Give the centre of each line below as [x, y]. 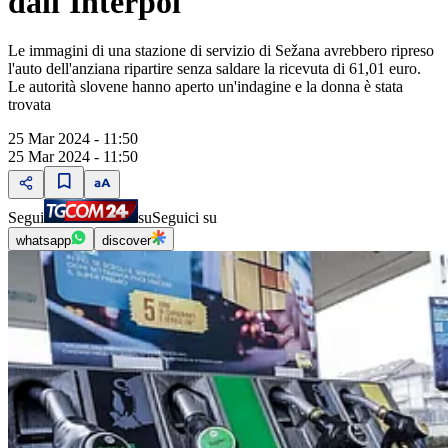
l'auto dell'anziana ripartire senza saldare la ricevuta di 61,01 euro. [214, 69]
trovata [29, 105]
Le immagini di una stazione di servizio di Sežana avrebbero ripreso [221, 51]
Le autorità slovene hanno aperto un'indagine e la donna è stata [205, 87]
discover [126, 241]
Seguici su [184, 218]
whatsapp [43, 241]
